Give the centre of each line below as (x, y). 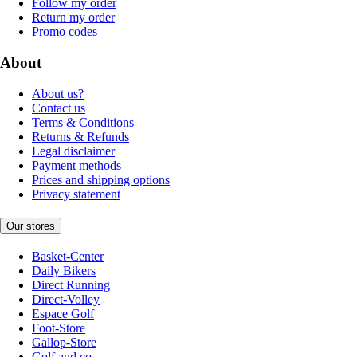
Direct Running (71, 285)
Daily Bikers (64, 271)
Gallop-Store (64, 342)
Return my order (73, 18)
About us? (58, 93)
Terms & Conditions (83, 122)
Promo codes (65, 32)
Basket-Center (68, 256)
